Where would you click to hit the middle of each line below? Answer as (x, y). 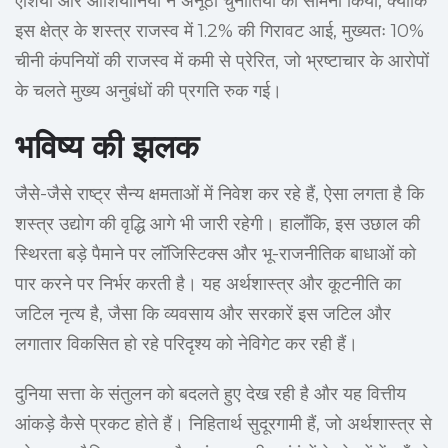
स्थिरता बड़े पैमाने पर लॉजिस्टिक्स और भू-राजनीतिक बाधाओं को (215, 254)
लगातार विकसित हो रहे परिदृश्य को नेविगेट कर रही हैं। (186, 344)
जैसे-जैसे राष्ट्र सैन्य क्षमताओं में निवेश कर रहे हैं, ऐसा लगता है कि (219, 194)
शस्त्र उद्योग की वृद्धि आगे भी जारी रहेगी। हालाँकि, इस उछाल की (217, 224)
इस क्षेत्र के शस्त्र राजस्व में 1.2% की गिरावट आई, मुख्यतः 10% (219, 31)
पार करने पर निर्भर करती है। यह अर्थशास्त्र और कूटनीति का (208, 284)
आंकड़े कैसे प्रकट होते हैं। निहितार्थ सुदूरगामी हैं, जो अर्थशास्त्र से (223, 424)
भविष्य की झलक (107, 147)
